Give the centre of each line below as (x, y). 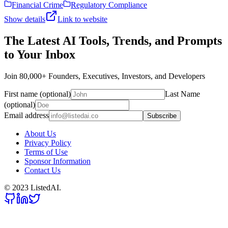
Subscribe (162, 116)
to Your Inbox (40, 55)
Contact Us (42, 170)
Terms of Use (46, 152)
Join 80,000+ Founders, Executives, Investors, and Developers (105, 76)
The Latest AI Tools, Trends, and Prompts (113, 41)
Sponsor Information (58, 161)
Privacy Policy (48, 143)
